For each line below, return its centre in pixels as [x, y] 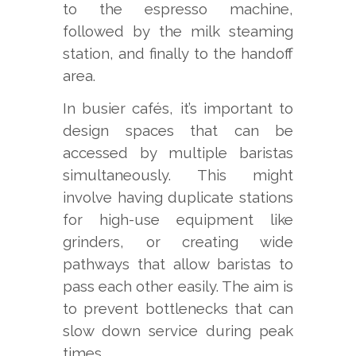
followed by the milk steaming [178, 31]
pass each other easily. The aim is [178, 286]
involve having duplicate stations [178, 197]
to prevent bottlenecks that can [178, 309]
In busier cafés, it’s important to [178, 108]
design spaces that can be [178, 131]
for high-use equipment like [178, 220]
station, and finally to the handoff [178, 54]
